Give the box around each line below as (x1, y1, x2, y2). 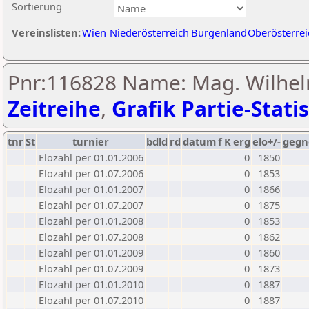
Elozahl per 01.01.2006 (39, 150, 143, 164)
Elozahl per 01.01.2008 (39, 214, 143, 228)
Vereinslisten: (12, 26, 81, 39)
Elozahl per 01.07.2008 (39, 230, 143, 243)
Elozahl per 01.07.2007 (39, 198, 143, 212)
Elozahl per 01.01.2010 (39, 277, 143, 291)
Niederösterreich (110, 26, 189, 39)
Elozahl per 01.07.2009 (39, 261, 143, 275)
